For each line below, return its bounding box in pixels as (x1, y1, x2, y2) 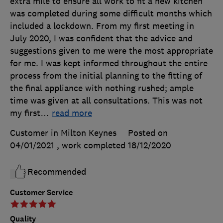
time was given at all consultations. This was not (10, 95, 203, 107)
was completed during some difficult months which (10, 8, 212, 19)
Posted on (128, 127, 168, 139)
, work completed (57, 140, 128, 151)
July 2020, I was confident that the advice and (10, 33, 193, 44)
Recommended (27, 166, 86, 178)
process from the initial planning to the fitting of (10, 70, 202, 82)
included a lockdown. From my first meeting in (10, 20, 194, 32)
